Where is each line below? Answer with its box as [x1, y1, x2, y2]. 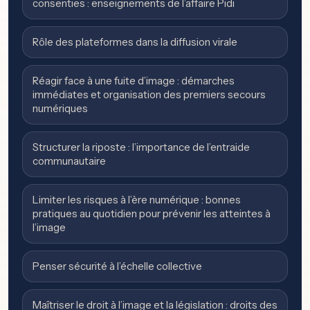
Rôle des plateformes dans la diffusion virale [33, 35, 237, 49]
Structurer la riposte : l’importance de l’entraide [33, 140, 250, 154]
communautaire [33, 154, 106, 168]
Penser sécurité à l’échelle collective [33, 259, 202, 273]
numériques [33, 102, 88, 116]
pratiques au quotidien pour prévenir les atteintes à [33, 207, 271, 221]
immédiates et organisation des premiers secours [33, 88, 266, 102]
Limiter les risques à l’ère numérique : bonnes [33, 193, 241, 207]
